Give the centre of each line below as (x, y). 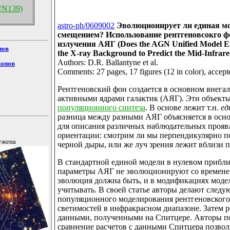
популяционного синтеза (101, 108)
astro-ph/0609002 (86, 26)
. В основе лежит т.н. (183, 108)
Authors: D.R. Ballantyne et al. (108, 63)
